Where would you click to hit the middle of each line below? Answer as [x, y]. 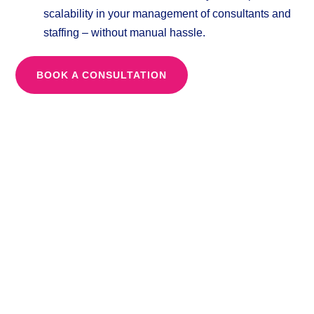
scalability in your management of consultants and [168, 14]
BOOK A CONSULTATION [102, 75]
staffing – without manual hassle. [125, 33]
